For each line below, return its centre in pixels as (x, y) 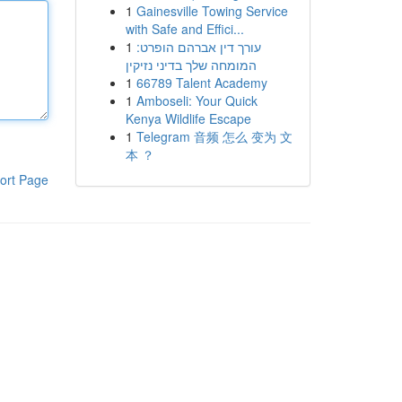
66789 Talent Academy (201, 83)
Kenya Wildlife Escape (188, 118)
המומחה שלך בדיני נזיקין (191, 65)
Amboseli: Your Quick (197, 100)
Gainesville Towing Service (212, 11)
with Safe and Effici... (184, 29)
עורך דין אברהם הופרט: (198, 47)
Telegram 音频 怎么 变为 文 (214, 136)
